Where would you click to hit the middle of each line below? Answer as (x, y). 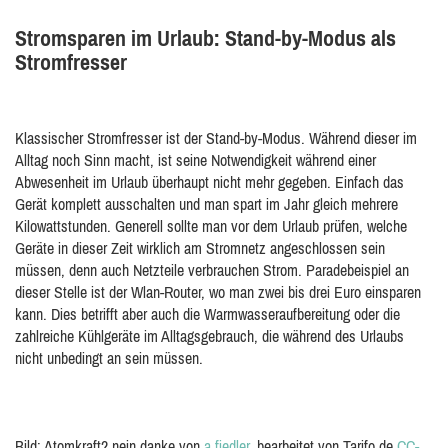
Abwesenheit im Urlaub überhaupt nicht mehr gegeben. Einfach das (209, 182)
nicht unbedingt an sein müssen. (109, 358)
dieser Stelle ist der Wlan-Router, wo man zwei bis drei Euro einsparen (218, 292)
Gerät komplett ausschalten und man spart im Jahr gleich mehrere (206, 204)
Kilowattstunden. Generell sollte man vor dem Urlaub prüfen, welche (211, 226)
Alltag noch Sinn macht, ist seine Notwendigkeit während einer (195, 160)
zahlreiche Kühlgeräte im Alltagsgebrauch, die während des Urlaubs (209, 336)
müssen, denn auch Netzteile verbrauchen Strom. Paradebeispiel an (212, 270)
